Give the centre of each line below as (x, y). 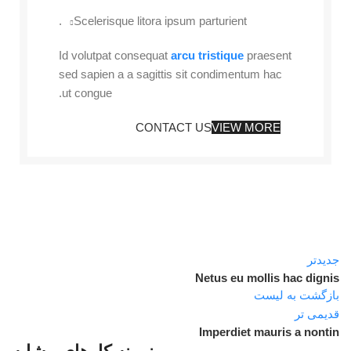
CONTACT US (174, 127)
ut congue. (87, 93)
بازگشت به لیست (297, 295)
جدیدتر (323, 260)
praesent (268, 55)
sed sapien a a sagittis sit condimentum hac (170, 74)
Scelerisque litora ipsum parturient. (160, 21)
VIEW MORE (246, 127)
